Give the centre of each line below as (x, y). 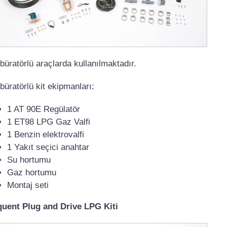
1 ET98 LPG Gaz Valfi (49, 122)
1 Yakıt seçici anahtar (48, 147)
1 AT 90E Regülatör (44, 109)
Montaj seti (28, 185)
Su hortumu (29, 160)
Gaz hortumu (32, 172)
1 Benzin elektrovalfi (46, 134)
